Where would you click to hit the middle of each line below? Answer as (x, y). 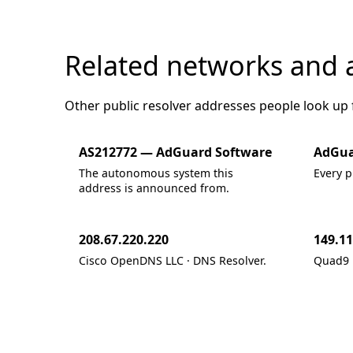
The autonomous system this (156, 173)
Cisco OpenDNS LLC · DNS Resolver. (173, 260)
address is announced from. (154, 188)
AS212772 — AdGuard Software (175, 152)
